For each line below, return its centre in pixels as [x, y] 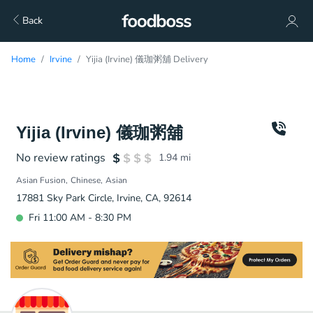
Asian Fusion [41, 180]
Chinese [86, 180]
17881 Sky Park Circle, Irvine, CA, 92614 [104, 198]
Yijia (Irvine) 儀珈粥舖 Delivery [147, 59]
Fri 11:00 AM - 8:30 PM [80, 218]
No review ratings [61, 158]
